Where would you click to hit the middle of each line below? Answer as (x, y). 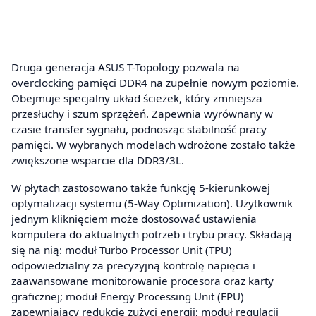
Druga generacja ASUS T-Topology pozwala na (126, 67)
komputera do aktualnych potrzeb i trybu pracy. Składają (152, 235)
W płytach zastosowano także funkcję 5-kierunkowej (141, 188)
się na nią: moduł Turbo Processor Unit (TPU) (122, 250)
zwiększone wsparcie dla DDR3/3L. (98, 160)
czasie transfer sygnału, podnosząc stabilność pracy (139, 129)
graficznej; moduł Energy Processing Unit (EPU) (128, 297)
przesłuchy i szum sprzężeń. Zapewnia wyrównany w (142, 113)
